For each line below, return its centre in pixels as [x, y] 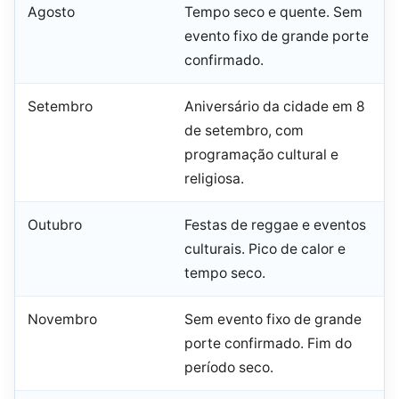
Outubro [55, 225]
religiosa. [214, 179]
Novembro [62, 320]
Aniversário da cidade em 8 [275, 107]
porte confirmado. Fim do [268, 344]
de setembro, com [244, 131]
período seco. [229, 368]
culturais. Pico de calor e [265, 249]
